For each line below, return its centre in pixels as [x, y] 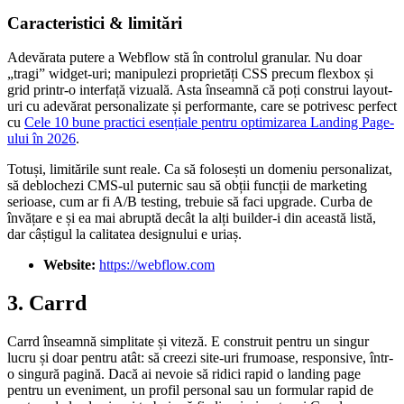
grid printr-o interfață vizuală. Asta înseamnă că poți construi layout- [200, 90]
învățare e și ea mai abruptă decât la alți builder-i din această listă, [192, 218]
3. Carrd [47, 303]
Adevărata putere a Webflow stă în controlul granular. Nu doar [184, 58]
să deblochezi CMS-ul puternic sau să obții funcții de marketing [187, 186]
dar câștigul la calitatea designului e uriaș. [124, 234]
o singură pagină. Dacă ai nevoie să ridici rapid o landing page [184, 374]
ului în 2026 [41, 139]
